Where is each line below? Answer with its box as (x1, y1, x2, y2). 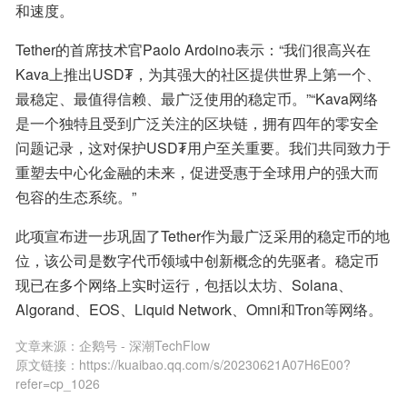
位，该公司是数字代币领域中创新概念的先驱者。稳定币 (15, 250, 379, 271)
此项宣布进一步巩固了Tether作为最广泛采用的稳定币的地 (15, 225, 390, 246)
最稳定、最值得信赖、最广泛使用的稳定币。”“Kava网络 (15, 88, 378, 109)
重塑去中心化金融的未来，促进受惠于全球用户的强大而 (15, 162, 379, 183)
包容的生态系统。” (15, 186, 136, 207)
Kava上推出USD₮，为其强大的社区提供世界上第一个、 (15, 64, 381, 84)
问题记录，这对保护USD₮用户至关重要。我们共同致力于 (15, 137, 391, 158)
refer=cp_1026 (15, 374, 100, 392)
